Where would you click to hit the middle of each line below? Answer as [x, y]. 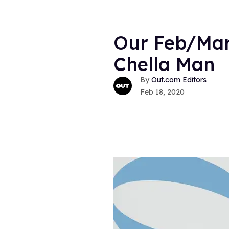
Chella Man [164, 64]
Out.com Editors [179, 80]
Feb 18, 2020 [162, 92]
